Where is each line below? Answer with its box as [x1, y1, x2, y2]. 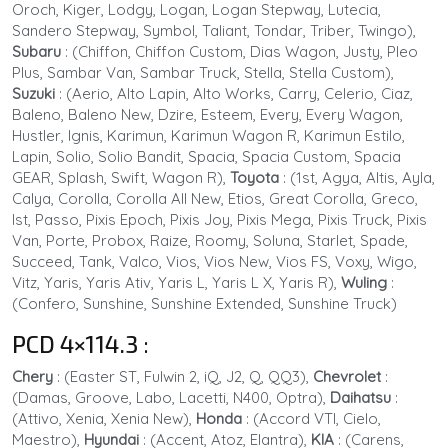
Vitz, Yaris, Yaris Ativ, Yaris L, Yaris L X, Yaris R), [12, 272, 341, 292]
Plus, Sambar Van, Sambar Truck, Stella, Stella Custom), [12, 62, 394, 82]
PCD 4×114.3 [12, 329, 138, 358]
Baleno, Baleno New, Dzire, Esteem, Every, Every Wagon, [12, 104, 403, 124]
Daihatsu [330, 387, 395, 407]
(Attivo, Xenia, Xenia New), [12, 408, 196, 428]
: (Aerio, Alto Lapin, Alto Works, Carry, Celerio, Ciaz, [59, 83, 413, 103]
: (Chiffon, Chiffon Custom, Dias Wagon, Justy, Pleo [65, 41, 418, 61]
